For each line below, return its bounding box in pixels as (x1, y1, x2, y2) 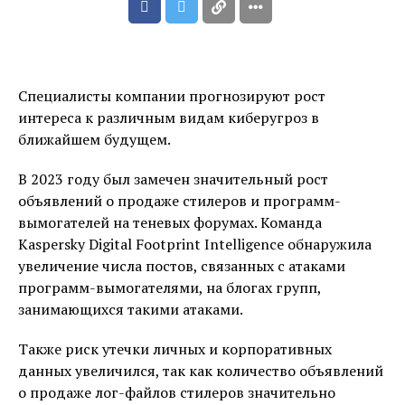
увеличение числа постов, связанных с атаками (18, 256, 345, 276)
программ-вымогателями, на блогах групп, (18, 278, 321, 297)
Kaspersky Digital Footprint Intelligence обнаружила (18, 234, 372, 254)
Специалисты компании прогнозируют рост (18, 86, 325, 106)
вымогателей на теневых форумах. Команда (18, 212, 322, 232)
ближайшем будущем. (18, 129, 171, 149)
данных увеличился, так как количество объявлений (18, 361, 383, 381)
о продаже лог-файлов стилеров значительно (18, 382, 335, 402)
